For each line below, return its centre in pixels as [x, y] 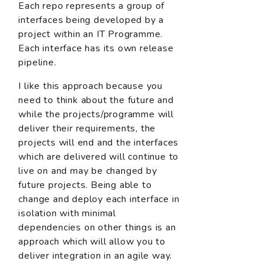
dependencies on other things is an [97, 228]
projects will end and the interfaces [99, 143]
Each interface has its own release [96, 49]
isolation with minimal [67, 214]
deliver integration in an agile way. [95, 256]
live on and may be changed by [88, 171]
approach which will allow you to [92, 242]
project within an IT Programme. [91, 34]
